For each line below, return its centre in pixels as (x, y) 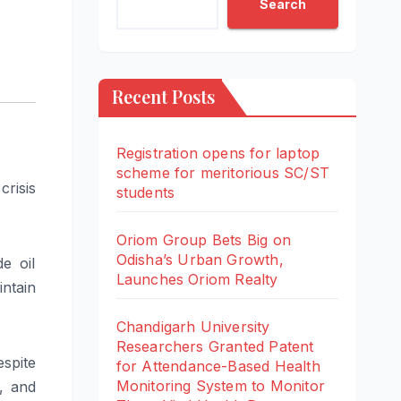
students (145, 193)
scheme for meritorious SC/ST (223, 173)
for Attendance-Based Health (218, 367)
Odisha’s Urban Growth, (200, 260)
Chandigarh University (193, 327)
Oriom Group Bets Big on (204, 240)
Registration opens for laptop (218, 154)
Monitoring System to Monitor (221, 386)
